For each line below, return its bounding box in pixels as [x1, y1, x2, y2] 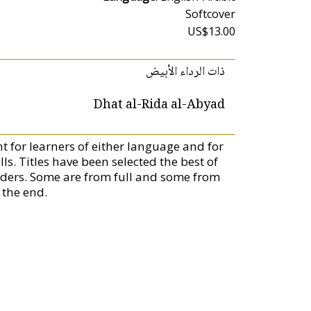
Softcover [185, 6, 236, 22]
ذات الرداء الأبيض [146, 62, 226, 83]
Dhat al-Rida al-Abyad [94, 95, 226, 116]
